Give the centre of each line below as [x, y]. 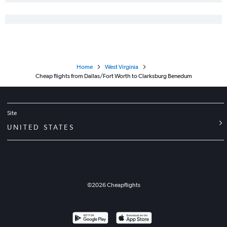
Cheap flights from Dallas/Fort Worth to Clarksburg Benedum [113, 76]
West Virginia [122, 67]
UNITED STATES [41, 127]
